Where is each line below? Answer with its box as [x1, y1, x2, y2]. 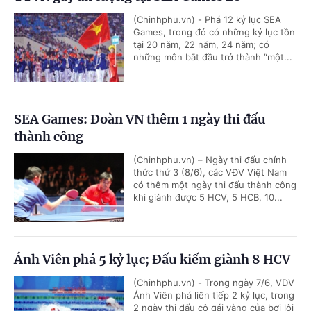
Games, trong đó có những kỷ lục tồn [133, 26, 295, 37]
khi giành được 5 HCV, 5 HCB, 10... [133, 192, 283, 203]
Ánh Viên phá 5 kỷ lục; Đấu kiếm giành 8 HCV [14, 251, 290, 267]
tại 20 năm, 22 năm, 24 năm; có [133, 39, 269, 50]
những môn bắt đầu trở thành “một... [133, 51, 292, 62]
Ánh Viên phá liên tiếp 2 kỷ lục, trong [133, 289, 294, 301]
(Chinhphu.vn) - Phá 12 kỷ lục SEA [133, 14, 281, 25]
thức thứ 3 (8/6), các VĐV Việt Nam [133, 167, 287, 178]
